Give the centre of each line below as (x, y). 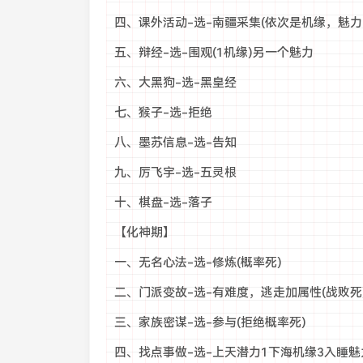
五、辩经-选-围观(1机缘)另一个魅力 (214, 53)
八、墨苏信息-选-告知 (175, 143)
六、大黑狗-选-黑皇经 (175, 83)
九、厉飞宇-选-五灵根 (175, 173)
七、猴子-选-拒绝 (163, 113)
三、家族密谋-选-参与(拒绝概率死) (210, 322)
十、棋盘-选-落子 (163, 203)
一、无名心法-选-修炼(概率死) (198, 263)
